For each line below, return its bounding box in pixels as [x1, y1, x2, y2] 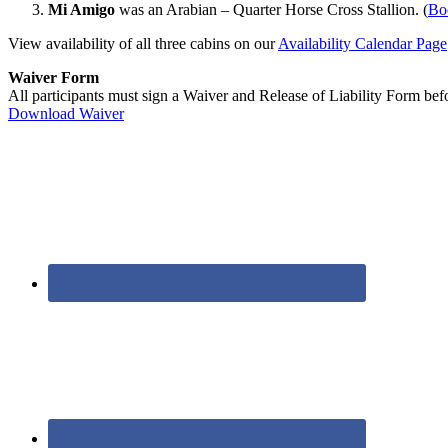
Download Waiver [8, 105, 124, 123]
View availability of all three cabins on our [8, 35, 278, 53]
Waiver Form [8, 69, 99, 87]
